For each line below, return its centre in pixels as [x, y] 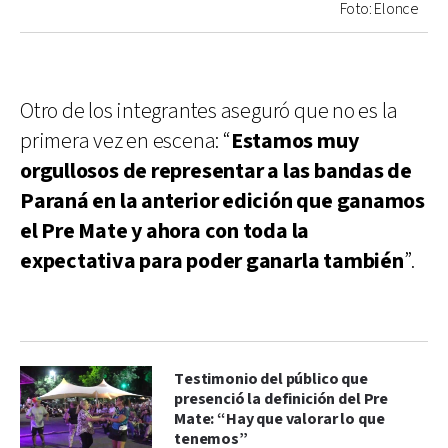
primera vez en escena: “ [125, 142]
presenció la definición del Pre [281, 400]
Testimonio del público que [271, 380]
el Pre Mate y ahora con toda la [165, 232]
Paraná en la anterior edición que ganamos [222, 202]
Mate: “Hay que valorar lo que [279, 420]
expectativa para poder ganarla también [212, 262]
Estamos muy [294, 142]
